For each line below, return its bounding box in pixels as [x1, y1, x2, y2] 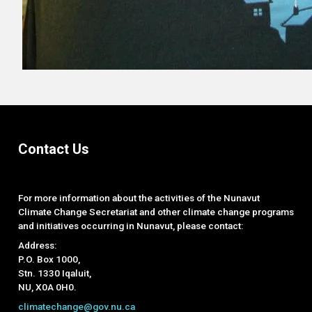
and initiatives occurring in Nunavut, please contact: [17, 220, 243, 232]
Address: [17, 240, 58, 251]
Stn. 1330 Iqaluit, [17, 267, 93, 279]
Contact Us [17, 141, 89, 158]
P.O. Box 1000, [17, 253, 82, 265]
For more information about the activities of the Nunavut [17, 192, 260, 204]
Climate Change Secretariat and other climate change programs [17, 206, 294, 218]
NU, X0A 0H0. [17, 281, 77, 293]
